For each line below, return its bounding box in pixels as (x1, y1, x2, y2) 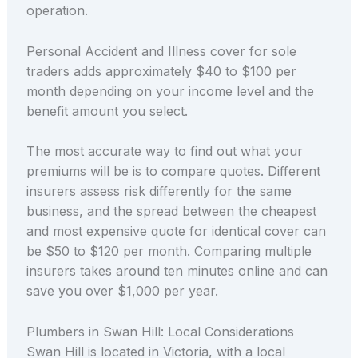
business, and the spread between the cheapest (26, 203, 316, 220)
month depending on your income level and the (26, 82, 314, 99)
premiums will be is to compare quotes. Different (26, 163, 320, 180)
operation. (26, 2, 88, 19)
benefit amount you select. (26, 102, 188, 119)
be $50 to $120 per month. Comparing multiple (26, 243, 312, 260)
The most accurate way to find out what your (26, 143, 303, 160)
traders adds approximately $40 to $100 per (26, 62, 296, 79)
